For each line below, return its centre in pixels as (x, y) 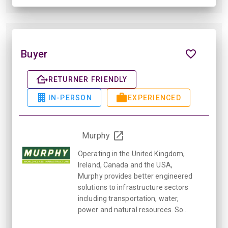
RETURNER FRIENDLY (88, 79)
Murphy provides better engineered (135, 176)
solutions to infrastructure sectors (133, 188)
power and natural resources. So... (133, 210)
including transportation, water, (129, 199)
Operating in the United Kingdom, (132, 154)
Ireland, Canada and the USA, (125, 165)
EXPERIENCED (154, 97)
